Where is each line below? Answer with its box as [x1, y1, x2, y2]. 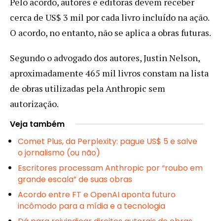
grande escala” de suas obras [18, 173, 132, 185]
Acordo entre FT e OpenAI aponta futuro [18, 188, 176, 200]
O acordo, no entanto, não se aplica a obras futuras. [10, 26, 211, 38]
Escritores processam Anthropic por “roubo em [18, 162, 203, 174]
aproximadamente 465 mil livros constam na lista [10, 67, 209, 79]
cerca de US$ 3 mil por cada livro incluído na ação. [10, 11, 209, 23]
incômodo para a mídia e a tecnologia [18, 200, 165, 212]
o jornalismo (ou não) [18, 147, 100, 158]
